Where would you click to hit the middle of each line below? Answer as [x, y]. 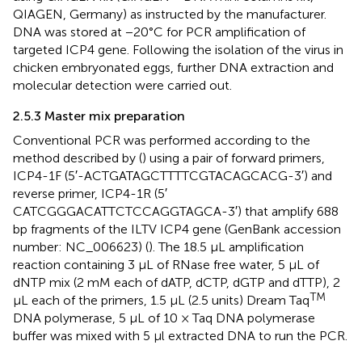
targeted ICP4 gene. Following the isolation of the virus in [178, 49]
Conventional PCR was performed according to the [162, 140]
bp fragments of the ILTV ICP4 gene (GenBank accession [177, 229]
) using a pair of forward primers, [234, 158]
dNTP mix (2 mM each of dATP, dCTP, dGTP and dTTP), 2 [177, 282]
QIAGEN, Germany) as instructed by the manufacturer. [170, 14]
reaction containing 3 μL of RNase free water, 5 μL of [166, 264]
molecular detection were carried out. [122, 85]
